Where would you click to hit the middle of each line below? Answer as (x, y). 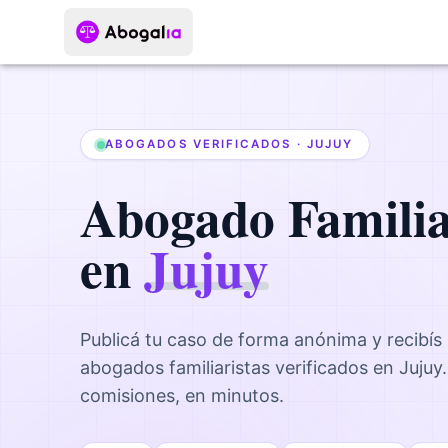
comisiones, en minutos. (182, 395)
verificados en (334, 367)
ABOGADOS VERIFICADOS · (206, 144)
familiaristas (219, 367)
